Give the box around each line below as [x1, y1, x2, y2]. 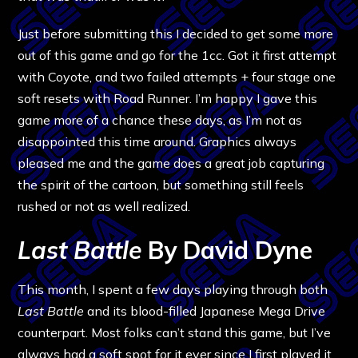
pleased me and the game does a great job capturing [18, 154, 325, 171]
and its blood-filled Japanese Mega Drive [84, 302, 326, 319]
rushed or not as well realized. [18, 197, 191, 214]
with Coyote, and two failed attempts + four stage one [18, 68, 336, 85]
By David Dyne [141, 234, 313, 265]
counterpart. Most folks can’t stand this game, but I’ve [18, 324, 332, 340]
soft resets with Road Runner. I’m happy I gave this [18, 89, 318, 106]
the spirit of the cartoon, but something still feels [18, 176, 304, 193]
